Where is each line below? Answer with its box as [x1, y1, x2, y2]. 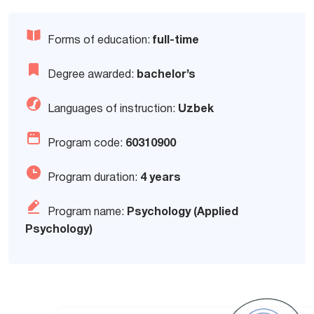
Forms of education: [48, 36, 153, 46]
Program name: [48, 207, 128, 217]
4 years [140, 173, 182, 183]
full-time [153, 36, 200, 46]
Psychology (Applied [127, 207, 239, 217]
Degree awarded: [48, 70, 137, 80]
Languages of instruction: [48, 104, 179, 114]
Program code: [48, 139, 126, 149]
